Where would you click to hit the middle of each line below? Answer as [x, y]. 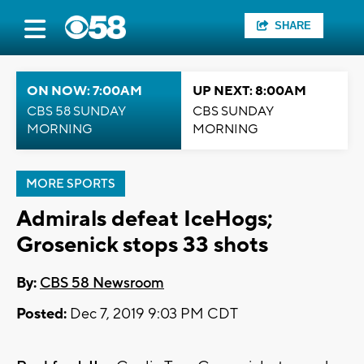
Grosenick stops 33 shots [142, 245]
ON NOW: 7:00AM [84, 91]
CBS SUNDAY [233, 111]
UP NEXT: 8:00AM [249, 91]
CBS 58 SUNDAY [76, 111]
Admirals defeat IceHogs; [144, 219]
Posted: [41, 314]
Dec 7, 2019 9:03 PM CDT [152, 314]
